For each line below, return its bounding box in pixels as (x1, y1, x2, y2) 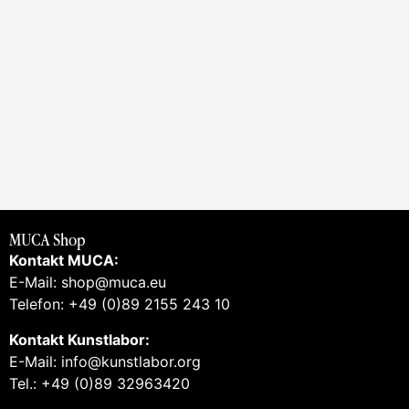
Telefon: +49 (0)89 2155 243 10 (9, 295, 230, 314)
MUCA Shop (9, 229, 86, 251)
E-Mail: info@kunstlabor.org (9, 351, 201, 371)
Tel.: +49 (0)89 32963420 (9, 373, 190, 393)
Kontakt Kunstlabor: (9, 330, 150, 349)
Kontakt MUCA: (9, 251, 119, 270)
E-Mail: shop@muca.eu (9, 273, 166, 292)
